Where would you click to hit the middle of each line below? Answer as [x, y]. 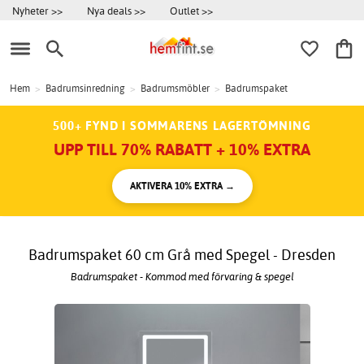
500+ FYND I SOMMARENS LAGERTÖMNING [182, 126]
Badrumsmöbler [175, 89]
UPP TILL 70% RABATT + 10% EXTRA [182, 149]
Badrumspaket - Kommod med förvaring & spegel [182, 276]
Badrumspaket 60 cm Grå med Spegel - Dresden [182, 255]
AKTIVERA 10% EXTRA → [182, 186]
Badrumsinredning [85, 89]
